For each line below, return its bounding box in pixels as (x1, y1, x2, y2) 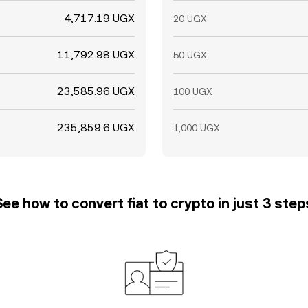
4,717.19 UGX (64, 12, 135, 25)
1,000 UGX (173, 122, 220, 133)
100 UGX (173, 86, 212, 97)
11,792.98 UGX (57, 48, 135, 61)
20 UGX (173, 13, 207, 24)
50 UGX (173, 49, 207, 60)
